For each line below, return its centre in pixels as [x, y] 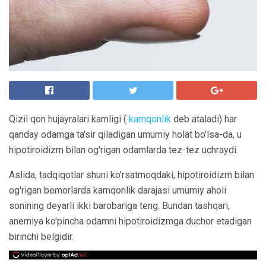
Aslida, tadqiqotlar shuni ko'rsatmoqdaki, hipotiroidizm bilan [132, 175]
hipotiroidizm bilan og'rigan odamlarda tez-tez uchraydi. [123, 150]
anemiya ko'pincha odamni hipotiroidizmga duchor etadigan [130, 221]
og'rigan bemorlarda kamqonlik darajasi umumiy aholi [118, 190]
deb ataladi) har [204, 119]
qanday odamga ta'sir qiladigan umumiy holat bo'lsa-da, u [125, 134]
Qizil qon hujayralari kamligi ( [69, 119]
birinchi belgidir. [41, 237]
